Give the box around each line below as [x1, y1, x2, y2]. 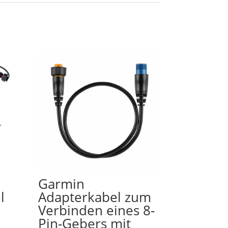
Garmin [38, 174, 85, 193]
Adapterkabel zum [38, 187, 152, 206]
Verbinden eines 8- [38, 201, 155, 219]
